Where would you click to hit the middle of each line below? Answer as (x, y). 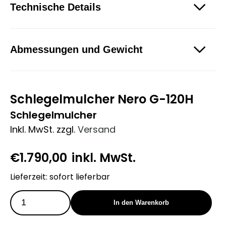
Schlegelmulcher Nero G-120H (102, 99)
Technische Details (55, 7)
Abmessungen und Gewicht (76, 49)
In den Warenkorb (141, 203)
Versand (97, 129)
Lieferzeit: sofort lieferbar (60, 177)
